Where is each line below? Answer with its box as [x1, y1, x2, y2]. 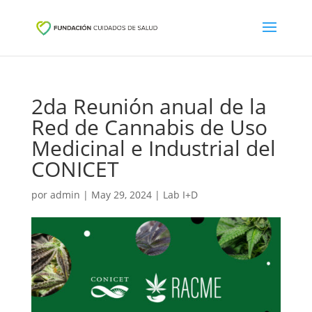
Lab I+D [162, 188, 198, 201]
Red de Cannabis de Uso [31, 113, 267, 141]
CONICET [31, 155, 119, 183]
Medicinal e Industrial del [31, 134, 276, 162]
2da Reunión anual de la [31, 92, 267, 120]
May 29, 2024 [91, 188, 152, 201]
